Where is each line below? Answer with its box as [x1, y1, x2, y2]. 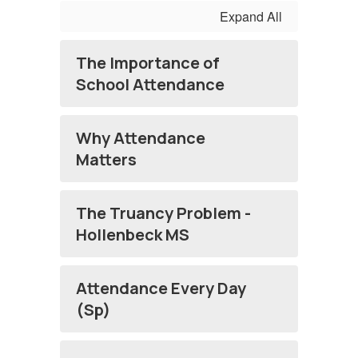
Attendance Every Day [76, 277, 246, 299]
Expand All [220, 7, 282, 26]
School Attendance [76, 74, 225, 95]
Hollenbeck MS [76, 224, 189, 245]
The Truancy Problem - [76, 202, 251, 224]
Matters [76, 149, 137, 170]
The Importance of [76, 52, 220, 74]
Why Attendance [76, 127, 205, 149]
